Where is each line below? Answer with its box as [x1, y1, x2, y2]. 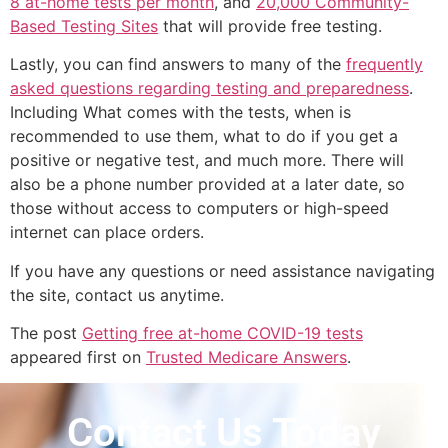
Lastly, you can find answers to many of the [10, 54, 346, 75]
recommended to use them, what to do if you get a [10, 126, 398, 147]
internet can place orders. [10, 222, 204, 243]
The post [10, 323, 82, 344]
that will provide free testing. [158, 15, 382, 36]
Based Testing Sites [10, 15, 158, 36]
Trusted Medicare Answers [146, 347, 347, 368]
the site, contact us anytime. [10, 284, 224, 305]
